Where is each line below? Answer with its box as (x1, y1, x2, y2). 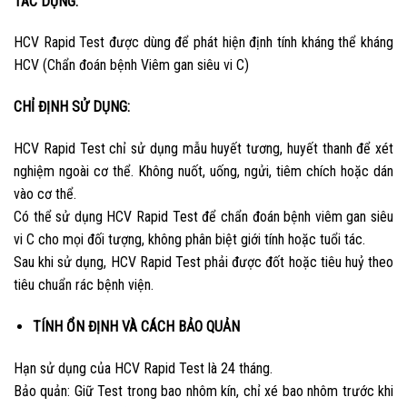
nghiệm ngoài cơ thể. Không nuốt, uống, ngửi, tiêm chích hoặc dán (14, 162, 393, 180)
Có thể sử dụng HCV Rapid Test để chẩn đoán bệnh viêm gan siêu (14, 207, 393, 225)
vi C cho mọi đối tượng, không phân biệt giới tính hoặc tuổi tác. (14, 230, 365, 248)
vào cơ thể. (14, 184, 76, 203)
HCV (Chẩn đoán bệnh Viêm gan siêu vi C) (14, 56, 249, 74)
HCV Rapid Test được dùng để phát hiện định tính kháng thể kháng (14, 34, 393, 52)
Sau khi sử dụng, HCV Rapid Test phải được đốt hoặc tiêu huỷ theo (14, 253, 393, 271)
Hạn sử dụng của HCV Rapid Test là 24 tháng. (14, 359, 273, 377)
